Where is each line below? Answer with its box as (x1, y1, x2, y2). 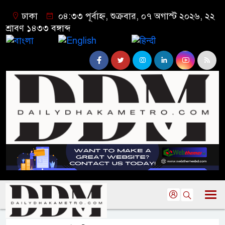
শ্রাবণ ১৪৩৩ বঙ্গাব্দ (6, 23, 70, 34)
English (99, 35, 129, 46)
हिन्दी (158, 35, 174, 46)
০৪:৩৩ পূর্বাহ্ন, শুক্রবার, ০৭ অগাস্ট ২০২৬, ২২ (56, 11, 215, 22)
